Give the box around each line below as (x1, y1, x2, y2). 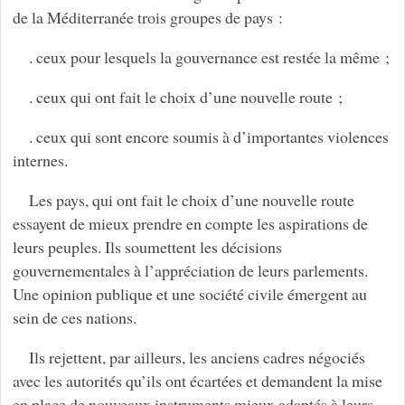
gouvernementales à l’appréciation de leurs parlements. (12, 259, 368, 281)
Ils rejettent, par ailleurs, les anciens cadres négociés (28, 345, 365, 368)
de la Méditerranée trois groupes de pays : (12, 6, 283, 28)
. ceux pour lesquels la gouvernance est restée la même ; (28, 45, 390, 68)
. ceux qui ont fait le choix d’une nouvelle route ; (28, 85, 343, 108)
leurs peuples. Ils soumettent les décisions (12, 235, 282, 258)
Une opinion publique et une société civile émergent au (12, 282, 367, 305)
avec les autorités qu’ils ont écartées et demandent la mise (12, 369, 382, 391)
